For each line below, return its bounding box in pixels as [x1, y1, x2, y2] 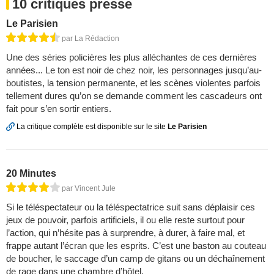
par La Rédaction [62, 34, 119, 43]
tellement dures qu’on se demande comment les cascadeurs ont [6, 91, 262, 101]
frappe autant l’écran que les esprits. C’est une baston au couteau [6, 240, 266, 251]
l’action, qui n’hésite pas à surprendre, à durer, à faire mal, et [6, 228, 245, 239]
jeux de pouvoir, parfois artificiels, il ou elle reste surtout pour [6, 215, 245, 226]
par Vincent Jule [62, 184, 116, 193]
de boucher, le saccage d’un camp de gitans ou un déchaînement [6, 253, 265, 264]
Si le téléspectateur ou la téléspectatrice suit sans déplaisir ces [6, 202, 255, 213]
